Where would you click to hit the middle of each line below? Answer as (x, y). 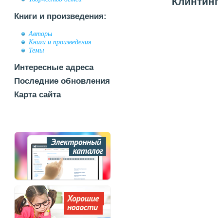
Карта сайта (37, 95)
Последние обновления (62, 81)
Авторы (40, 34)
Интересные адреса (54, 67)
